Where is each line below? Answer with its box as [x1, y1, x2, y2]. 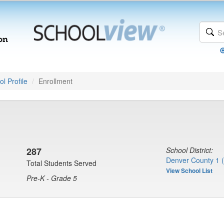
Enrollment [38, 76, 72, 86]
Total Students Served [26, 158, 96, 168]
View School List [166, 166, 212, 175]
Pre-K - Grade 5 [26, 173, 77, 183]
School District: [166, 145, 213, 155]
